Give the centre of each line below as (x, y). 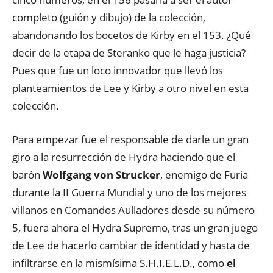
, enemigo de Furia (204, 175)
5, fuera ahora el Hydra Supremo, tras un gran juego (135, 228)
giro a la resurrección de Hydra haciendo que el (124, 157)
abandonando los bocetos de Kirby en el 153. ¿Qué (132, 35)
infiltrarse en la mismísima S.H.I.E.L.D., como (119, 263)
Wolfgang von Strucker (101, 175)
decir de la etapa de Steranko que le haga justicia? (129, 53)
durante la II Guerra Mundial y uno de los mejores (129, 192)
